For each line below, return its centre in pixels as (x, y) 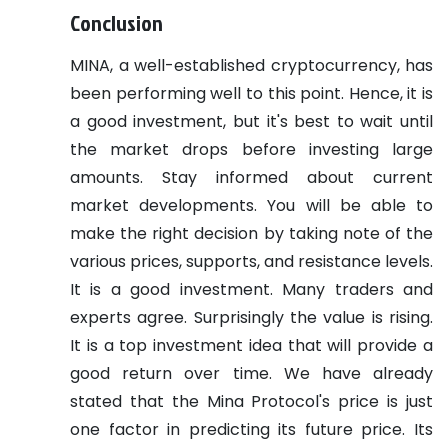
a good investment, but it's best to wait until (251, 122)
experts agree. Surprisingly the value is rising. (251, 318)
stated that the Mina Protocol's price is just (251, 402)
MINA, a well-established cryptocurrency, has (251, 66)
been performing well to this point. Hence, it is (251, 94)
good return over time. (171, 374)
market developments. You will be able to (251, 206)
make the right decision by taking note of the (251, 234)
